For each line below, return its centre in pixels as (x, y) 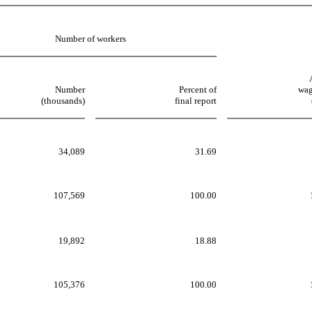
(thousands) (63, 100)
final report (196, 100)
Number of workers (90, 38)
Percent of (198, 89)
